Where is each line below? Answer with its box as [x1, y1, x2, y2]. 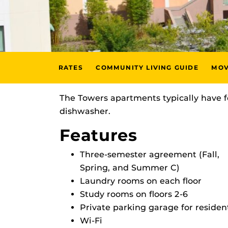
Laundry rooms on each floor [80, 176, 202, 186]
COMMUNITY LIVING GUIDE [96, 64, 198, 71]
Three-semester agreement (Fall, [80, 150, 219, 159]
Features [60, 125, 137, 145]
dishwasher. [60, 106, 110, 116]
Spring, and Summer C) [80, 163, 180, 173]
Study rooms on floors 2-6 [80, 189, 188, 199]
